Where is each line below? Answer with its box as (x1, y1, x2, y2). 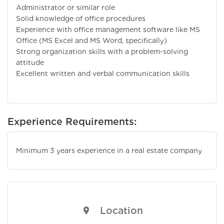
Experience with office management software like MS (16, 25, 200, 34)
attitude (16, 58, 44, 67)
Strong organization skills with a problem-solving (16, 47, 188, 56)
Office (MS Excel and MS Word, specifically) (16, 36, 167, 45)
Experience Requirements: (7, 115, 136, 128)
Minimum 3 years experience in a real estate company (16, 146, 202, 155)
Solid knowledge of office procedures (16, 14, 145, 23)
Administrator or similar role (16, 3, 115, 12)
